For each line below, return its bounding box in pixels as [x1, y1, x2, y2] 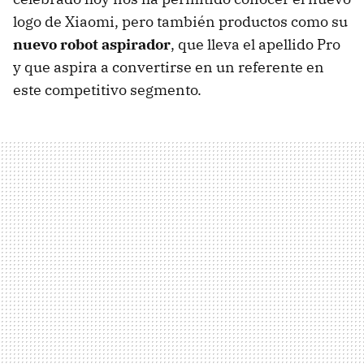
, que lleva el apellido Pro [171, 34, 340, 54]
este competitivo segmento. [13, 80, 201, 99]
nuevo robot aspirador [13, 34, 171, 54]
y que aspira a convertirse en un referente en [13, 57, 324, 76]
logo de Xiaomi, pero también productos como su [13, 11, 348, 31]
